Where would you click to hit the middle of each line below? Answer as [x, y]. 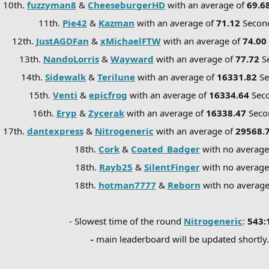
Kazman [116, 23]
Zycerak [106, 113]
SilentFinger [172, 167]
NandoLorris [71, 59]
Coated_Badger [165, 149]
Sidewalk [65, 77]
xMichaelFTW [130, 41]
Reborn [184, 185]
